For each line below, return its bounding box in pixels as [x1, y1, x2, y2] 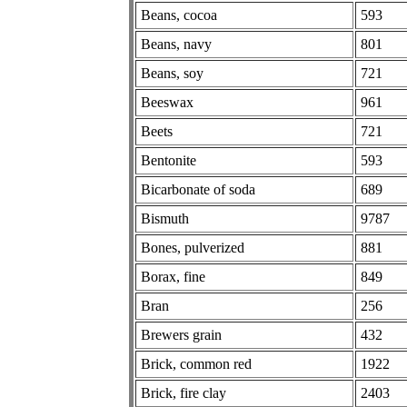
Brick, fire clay [141, 384, 226, 401]
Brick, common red [141, 355, 252, 372]
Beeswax [141, 94, 194, 110]
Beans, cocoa [141, 6, 217, 23]
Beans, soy [141, 65, 203, 81]
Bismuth [141, 210, 189, 226]
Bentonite [141, 152, 196, 168]
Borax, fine [141, 268, 205, 284]
